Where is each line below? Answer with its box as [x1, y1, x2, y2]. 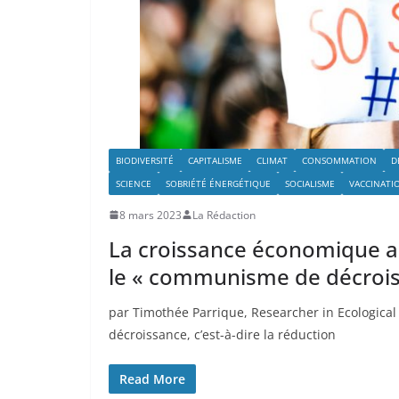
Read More [119, 370, 185, 387]
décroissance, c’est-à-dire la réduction [109, 325, 336, 343]
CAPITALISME [188, 153, 242, 167]
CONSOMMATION [302, 153, 377, 167]
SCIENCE [116, 176, 151, 190]
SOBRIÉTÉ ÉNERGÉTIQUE [166, 176, 271, 190]
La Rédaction [192, 207, 256, 223]
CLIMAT [256, 153, 288, 167]
